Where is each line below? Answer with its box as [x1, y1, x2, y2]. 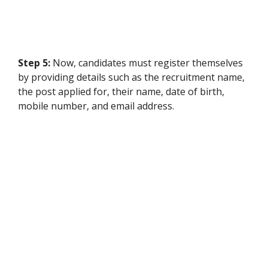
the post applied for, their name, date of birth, [18, 84, 224, 98]
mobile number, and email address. [18, 99, 174, 112]
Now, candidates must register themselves [53, 56, 243, 69]
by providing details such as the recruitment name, [18, 70, 245, 84]
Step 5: [18, 56, 53, 69]
